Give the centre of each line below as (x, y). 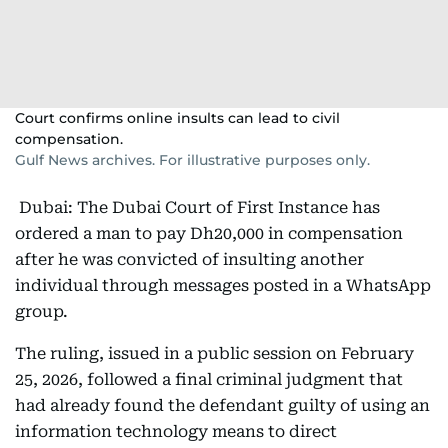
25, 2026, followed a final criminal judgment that (209, 379)
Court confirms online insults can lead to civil (177, 118)
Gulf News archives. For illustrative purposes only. (192, 160)
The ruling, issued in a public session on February (214, 353)
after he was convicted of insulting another (189, 259)
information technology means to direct (176, 431)
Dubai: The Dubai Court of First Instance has (197, 207)
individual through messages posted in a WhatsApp (223, 285)
